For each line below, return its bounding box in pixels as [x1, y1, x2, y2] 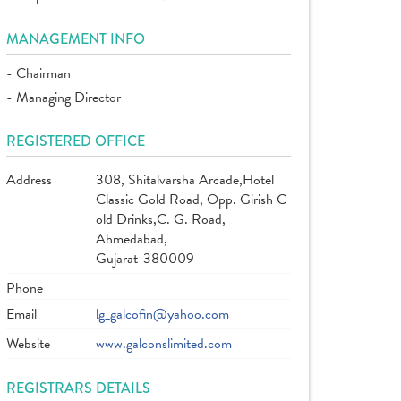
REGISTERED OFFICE [6, 131, 145, 151]
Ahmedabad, [96, 228, 167, 250]
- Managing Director [6, 87, 121, 108]
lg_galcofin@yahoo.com [96, 303, 229, 325]
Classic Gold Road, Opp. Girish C [96, 189, 286, 210]
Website [6, 333, 50, 354]
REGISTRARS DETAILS [6, 378, 150, 398]
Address [6, 169, 52, 191]
